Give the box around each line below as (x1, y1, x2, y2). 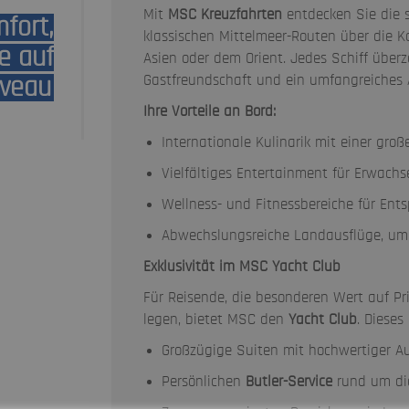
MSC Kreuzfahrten (167, 6, 282, 22)
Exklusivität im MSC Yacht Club (142, 258, 341, 274)
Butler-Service (245, 373, 332, 389)
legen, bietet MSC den (142, 311, 288, 327)
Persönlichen (161, 373, 246, 389)
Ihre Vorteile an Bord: (142, 103, 276, 119)
